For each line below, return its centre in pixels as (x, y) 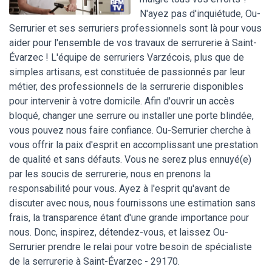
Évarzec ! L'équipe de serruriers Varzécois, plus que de (127, 58)
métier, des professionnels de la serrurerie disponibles (126, 87)
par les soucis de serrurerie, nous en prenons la (110, 174)
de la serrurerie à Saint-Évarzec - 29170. (94, 262)
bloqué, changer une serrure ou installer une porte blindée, (131, 116)
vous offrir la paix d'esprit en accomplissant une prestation (134, 145)
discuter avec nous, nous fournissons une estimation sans (132, 203)
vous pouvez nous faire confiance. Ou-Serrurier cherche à (130, 131)
